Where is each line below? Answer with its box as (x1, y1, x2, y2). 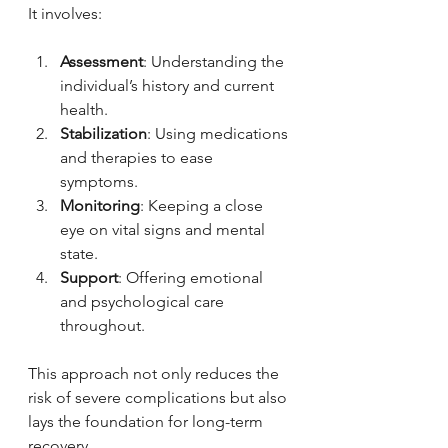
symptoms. (60, 171, 138, 191)
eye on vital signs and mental (60, 219, 269, 239)
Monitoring (60, 195, 140, 215)
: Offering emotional (118, 267, 267, 287)
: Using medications (147, 123, 292, 143)
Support (60, 267, 118, 287)
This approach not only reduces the (28, 363, 283, 383)
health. (60, 99, 108, 119)
